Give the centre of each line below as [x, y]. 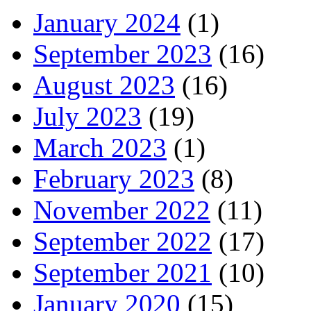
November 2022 [122, 210]
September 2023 [123, 54]
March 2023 [100, 148]
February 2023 [114, 179]
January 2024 [107, 23]
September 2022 [123, 242]
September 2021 [123, 273]
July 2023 [87, 117]
